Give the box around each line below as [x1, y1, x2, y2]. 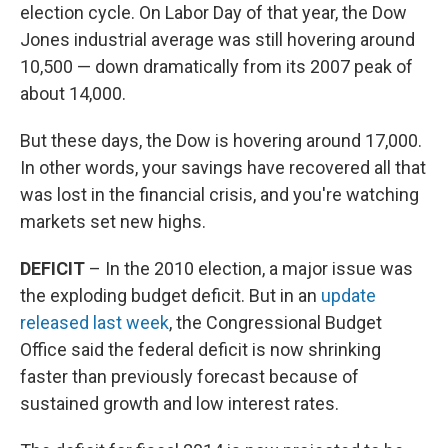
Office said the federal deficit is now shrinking [20, 339, 381, 361]
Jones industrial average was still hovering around [20, 29, 415, 51]
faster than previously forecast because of [20, 366, 359, 388]
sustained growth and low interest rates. [20, 393, 339, 415]
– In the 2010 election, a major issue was [85, 258, 413, 280]
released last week [20, 312, 169, 334]
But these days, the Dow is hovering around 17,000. [20, 130, 422, 152]
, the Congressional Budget [169, 312, 382, 334]
